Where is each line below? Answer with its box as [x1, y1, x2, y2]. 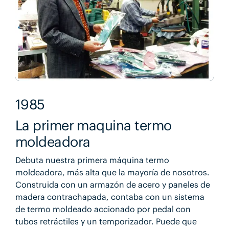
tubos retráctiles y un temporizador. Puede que [15, 216, 197, 226]
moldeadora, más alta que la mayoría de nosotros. [15, 167, 210, 177]
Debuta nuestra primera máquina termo [15, 154, 169, 165]
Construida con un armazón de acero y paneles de [15, 179, 210, 190]
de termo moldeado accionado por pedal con [15, 203, 191, 214]
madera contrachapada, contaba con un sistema [15, 191, 204, 202]
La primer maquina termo [15, 116, 172, 134]
